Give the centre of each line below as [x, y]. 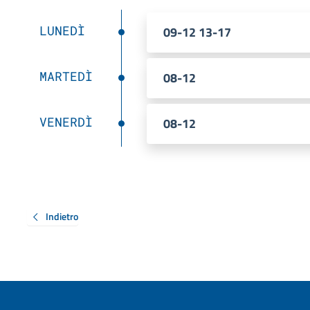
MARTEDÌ [66, 76]
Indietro [62, 216]
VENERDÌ [66, 121]
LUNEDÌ [62, 30]
